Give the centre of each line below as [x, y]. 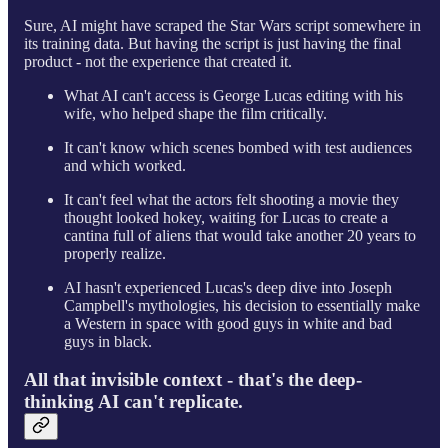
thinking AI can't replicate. [133, 402]
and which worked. [125, 165]
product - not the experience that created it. [158, 61]
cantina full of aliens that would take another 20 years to [240, 235]
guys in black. [108, 341]
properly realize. [115, 253]
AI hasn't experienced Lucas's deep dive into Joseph [228, 287]
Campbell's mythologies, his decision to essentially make [242, 305]
